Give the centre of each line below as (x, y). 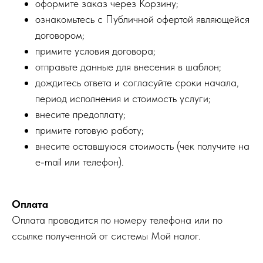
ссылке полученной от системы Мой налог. (106, 236)
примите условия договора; (95, 51)
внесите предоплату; (80, 114)
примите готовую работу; (90, 130)
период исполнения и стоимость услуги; (123, 99)
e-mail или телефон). (80, 162)
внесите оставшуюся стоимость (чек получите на (142, 146)
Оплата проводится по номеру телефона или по (117, 220)
